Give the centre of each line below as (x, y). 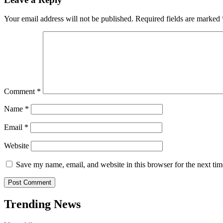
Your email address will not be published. (69, 19)
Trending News (42, 204)
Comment (20, 92)
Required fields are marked (179, 19)
